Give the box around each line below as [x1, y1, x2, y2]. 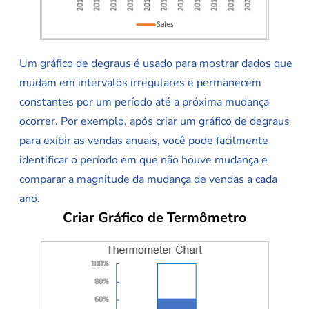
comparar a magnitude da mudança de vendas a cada [19, 172, 277, 188]
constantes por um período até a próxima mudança [19, 94, 269, 110]
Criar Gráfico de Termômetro [62, 208, 247, 228]
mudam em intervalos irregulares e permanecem [19, 75, 261, 91]
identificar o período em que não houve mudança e [19, 152, 268, 168]
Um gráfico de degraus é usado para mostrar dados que [19, 56, 292, 72]
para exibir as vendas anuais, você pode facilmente [19, 133, 268, 149]
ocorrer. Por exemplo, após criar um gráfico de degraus [19, 114, 290, 130]
